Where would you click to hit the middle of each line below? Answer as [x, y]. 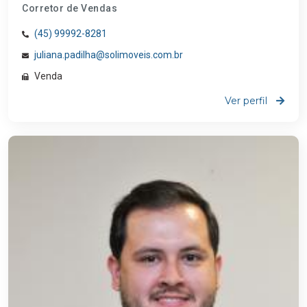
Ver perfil [247, 101]
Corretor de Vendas [70, 9]
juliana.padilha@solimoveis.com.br [109, 55]
